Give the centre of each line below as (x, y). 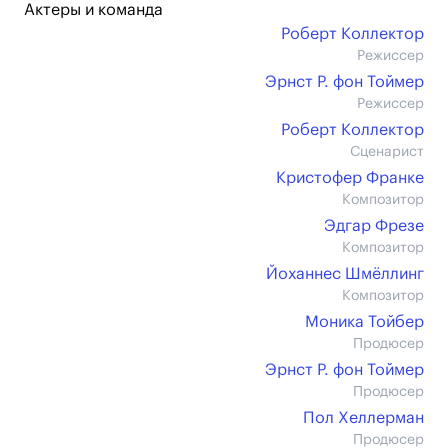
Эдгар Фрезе (374, 226)
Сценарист (387, 152)
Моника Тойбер (364, 322)
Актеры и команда (93, 10)
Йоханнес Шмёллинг (345, 274)
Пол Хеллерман (363, 418)
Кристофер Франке (350, 178)
